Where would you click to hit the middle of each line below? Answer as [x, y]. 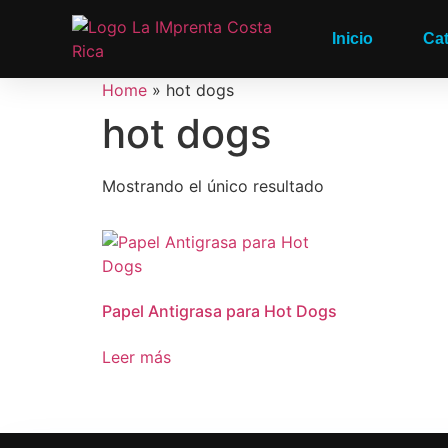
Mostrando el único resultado [213, 186]
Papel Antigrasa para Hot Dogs [219, 311]
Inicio [352, 38]
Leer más [136, 357]
